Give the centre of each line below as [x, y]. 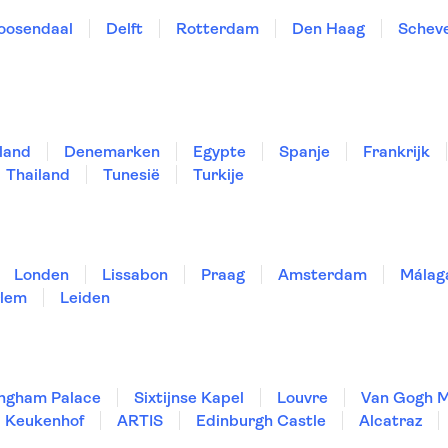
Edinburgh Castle [261, 420]
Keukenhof [44, 420]
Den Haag [328, 28]
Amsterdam [322, 274]
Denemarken [112, 151]
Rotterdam [217, 28]
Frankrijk [396, 151]
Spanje [304, 151]
